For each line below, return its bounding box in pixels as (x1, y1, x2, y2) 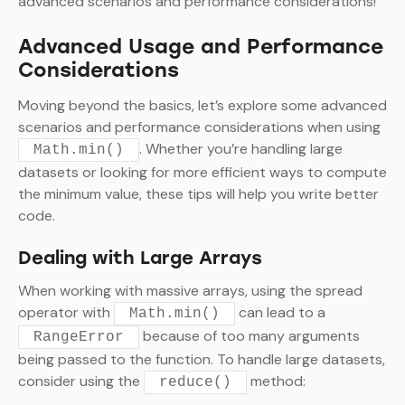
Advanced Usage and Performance (18, 34, 383, 60)
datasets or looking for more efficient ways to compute (18, 163, 387, 183)
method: (247, 372, 306, 391)
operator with (18, 303, 114, 323)
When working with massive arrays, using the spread (18, 281, 363, 301)
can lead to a (235, 303, 325, 323)
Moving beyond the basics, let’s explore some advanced (18, 96, 387, 116)
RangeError (33, 329, 124, 346)
